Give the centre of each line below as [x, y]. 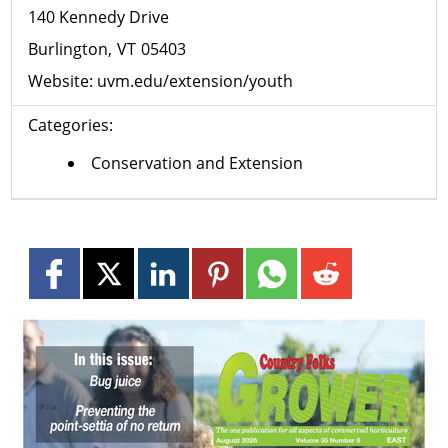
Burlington [68, 49]
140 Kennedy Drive [99, 17]
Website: [63, 81]
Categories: [71, 125]
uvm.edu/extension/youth [195, 81]
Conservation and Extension [197, 163]
